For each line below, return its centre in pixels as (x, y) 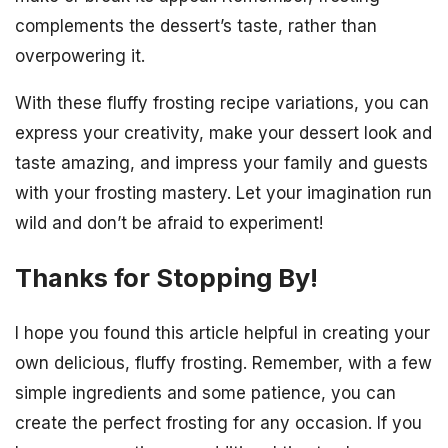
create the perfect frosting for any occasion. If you (218, 423)
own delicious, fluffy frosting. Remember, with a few (223, 363)
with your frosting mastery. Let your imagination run (223, 193)
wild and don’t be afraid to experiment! (169, 223)
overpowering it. (80, 56)
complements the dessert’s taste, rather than (196, 26)
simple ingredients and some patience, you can (205, 393)
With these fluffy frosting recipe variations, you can (222, 103)
